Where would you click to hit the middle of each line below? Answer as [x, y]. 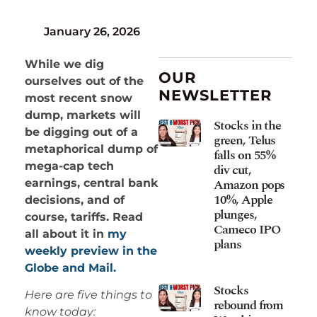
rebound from [249, 305]
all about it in [66, 234]
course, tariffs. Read [84, 217]
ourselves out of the [84, 81]
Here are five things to [88, 295]
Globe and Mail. [70, 267]
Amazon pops [249, 185]
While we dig [64, 64]
